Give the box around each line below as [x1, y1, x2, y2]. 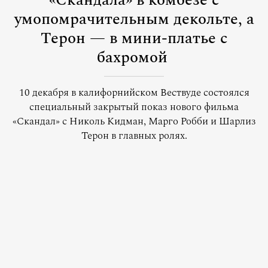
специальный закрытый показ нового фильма [29, 99, 239, 115]
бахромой [96, 45, 167, 69]
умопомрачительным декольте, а [14, 7, 254, 31]
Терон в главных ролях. [81, 128, 187, 144]
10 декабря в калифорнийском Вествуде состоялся [19, 85, 249, 100]
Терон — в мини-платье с [41, 26, 227, 50]
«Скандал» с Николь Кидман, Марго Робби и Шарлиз [12, 114, 256, 129]
